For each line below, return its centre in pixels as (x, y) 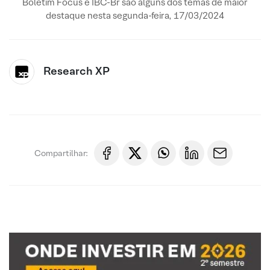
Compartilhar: (61, 153)
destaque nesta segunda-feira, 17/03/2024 (135, 15)
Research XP (77, 71)
